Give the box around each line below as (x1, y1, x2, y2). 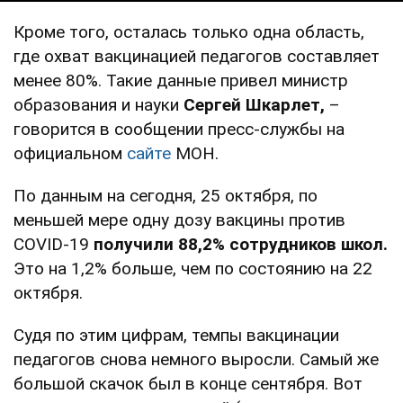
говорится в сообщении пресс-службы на (13, 118, 345, 139)
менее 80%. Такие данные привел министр (13, 69, 348, 91)
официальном (13, 142, 127, 164)
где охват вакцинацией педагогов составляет (13, 45, 380, 67)
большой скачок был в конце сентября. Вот (13, 372, 363, 394)
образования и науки (13, 94, 184, 115)
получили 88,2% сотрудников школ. (94, 233, 388, 255)
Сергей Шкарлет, (184, 94, 325, 115)
